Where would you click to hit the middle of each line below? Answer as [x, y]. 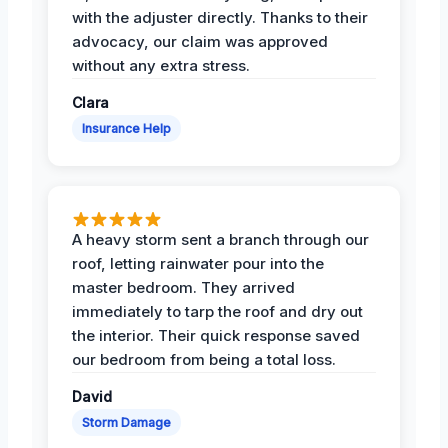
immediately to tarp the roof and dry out [217, 311]
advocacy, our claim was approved [200, 41]
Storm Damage [126, 422]
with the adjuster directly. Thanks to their [220, 17]
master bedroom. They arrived [183, 287]
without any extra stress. [161, 65]
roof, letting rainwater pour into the [198, 263]
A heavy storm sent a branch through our [220, 239]
